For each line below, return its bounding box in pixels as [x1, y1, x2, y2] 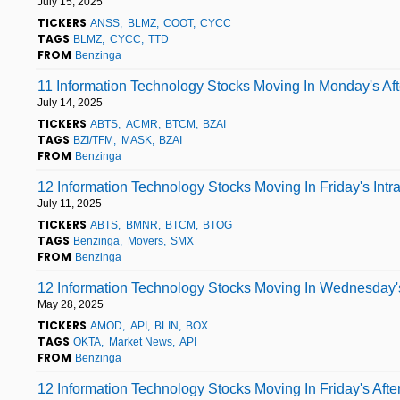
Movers [127, 234, 163, 247]
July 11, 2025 [37, 196, 102, 210]
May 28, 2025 [37, 297, 104, 311]
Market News [108, 335, 172, 348]
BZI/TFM [73, 133, 114, 146]
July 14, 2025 [37, 96, 103, 109]
